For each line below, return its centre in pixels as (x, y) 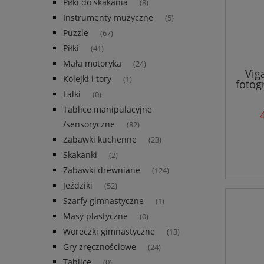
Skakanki (80, 155)
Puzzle (76, 33)
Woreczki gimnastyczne (109, 232)
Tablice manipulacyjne (108, 110)
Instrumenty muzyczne (108, 18)
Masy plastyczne (95, 216)
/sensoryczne (89, 124)
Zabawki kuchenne (100, 140)
